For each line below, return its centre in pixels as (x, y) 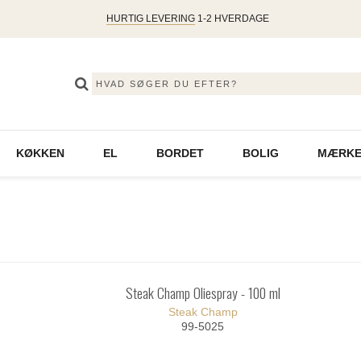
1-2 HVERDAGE (232, 19)
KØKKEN (40, 154)
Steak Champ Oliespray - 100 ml (203, 293)
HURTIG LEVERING (150, 19)
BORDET (180, 154)
